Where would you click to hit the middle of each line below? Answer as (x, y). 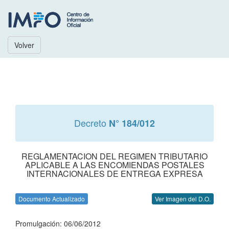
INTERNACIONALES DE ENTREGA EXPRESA (114, 174)
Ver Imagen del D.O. (183, 199)
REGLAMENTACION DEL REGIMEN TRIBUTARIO (114, 156)
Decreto (91, 123)
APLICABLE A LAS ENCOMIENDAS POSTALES (114, 165)
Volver (24, 45)
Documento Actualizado (52, 199)
